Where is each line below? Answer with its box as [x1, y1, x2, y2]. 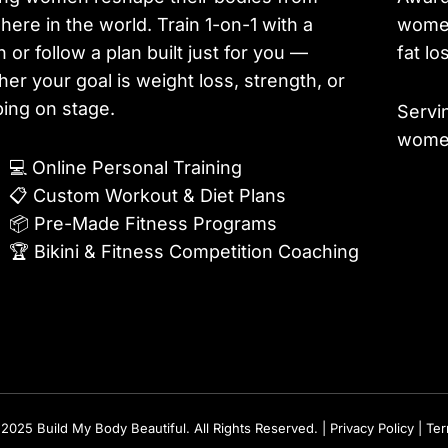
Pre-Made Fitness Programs [34, 213, 278, 235]
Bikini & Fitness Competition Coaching [34, 241, 360, 263]
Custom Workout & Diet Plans [33, 185, 287, 207]
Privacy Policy [329, 420, 414, 437]
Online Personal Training [32, 157, 243, 179]
